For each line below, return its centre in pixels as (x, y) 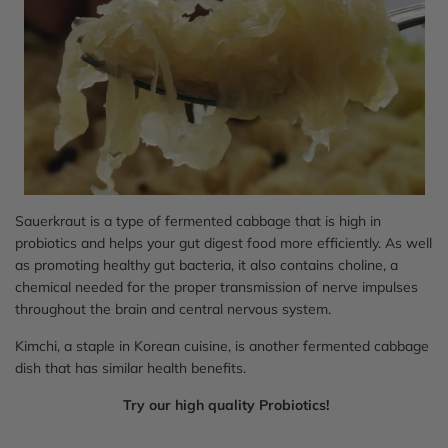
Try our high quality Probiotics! (226, 404)
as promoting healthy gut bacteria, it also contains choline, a (206, 264)
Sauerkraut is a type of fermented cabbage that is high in (198, 220)
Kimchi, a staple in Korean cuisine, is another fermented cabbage (222, 345)
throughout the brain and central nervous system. (173, 308)
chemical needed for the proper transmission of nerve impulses (216, 286)
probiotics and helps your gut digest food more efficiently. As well (223, 242)
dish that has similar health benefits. (130, 367)
